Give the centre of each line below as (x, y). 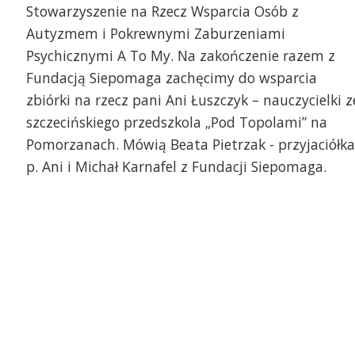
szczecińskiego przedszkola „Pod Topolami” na (176, 122)
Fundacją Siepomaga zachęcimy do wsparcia (171, 77)
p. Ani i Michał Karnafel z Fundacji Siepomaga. (176, 166)
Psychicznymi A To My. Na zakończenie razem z (180, 55)
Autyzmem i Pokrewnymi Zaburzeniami (155, 33)
